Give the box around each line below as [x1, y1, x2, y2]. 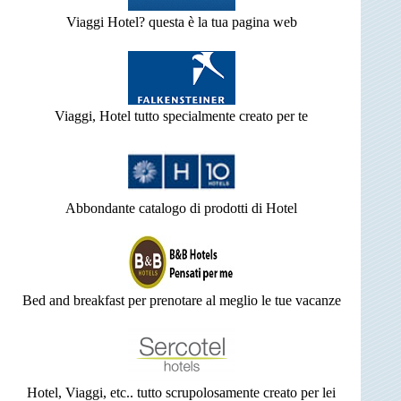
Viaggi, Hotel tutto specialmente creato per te [55, 107, 308, 124]
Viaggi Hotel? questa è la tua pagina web [65, 13, 297, 30]
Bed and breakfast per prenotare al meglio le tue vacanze [21, 292, 341, 308]
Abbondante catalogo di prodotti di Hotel [65, 200, 297, 216]
